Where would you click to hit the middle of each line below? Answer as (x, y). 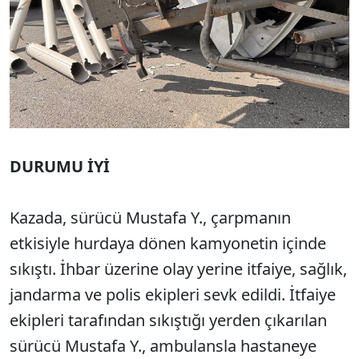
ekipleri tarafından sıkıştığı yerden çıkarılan (168, 320)
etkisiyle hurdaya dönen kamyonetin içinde (168, 243)
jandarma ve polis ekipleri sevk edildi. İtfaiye (173, 294)
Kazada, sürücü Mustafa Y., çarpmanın (150, 217)
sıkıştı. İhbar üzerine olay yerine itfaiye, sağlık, (178, 268)
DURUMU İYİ (60, 166)
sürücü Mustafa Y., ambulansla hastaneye (163, 345)
